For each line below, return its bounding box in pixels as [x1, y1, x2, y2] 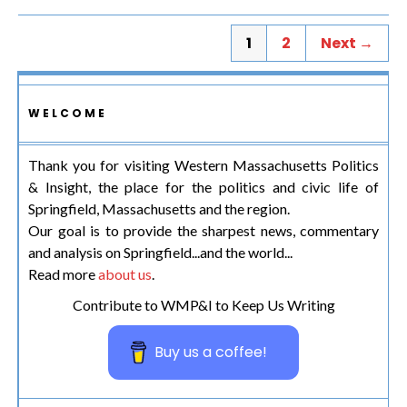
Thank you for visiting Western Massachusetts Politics [28, 155, 379, 174]
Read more [28, 264, 98, 283]
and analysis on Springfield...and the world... [28, 243, 293, 261]
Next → [321, 32, 373, 54]
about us [98, 264, 152, 283]
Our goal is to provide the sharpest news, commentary [28, 221, 379, 239]
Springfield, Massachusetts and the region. [28, 199, 290, 217]
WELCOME [28, 104, 107, 121]
